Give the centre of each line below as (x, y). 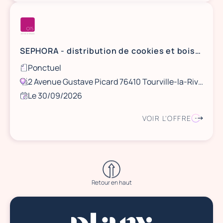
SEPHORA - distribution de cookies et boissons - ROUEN (198, 51)
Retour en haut (111, 182)
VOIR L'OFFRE (167, 118)
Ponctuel (45, 68)
